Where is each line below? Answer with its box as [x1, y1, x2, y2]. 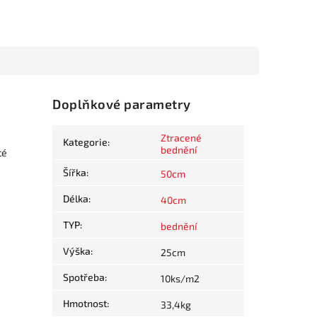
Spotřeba [63, 271, 105, 284]
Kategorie [63, 136, 108, 149]
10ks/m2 [161, 272, 200, 285]
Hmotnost [63, 297, 108, 310]
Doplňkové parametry [52, 96, 191, 113]
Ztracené [161, 132, 202, 144]
